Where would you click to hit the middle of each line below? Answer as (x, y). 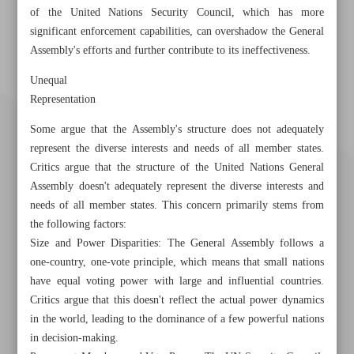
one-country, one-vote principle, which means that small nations (177, 262)
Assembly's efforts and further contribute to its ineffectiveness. (171, 51)
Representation (63, 100)
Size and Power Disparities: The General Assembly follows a (177, 243)
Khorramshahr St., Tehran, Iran (188, 291)
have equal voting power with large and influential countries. (177, 281)
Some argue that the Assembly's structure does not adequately (177, 130)
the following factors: (79, 224)
